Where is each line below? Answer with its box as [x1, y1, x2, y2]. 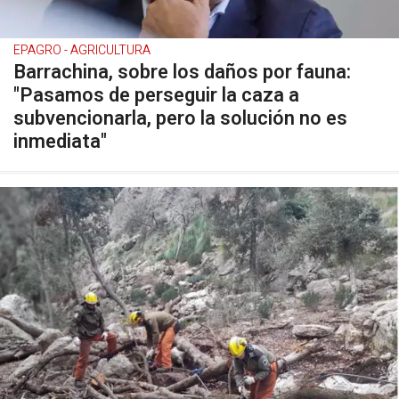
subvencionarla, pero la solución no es [13, 104, 347, 133]
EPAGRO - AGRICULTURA [13, 41, 151, 60]
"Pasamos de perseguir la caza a [13, 81, 299, 110]
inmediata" [13, 127, 107, 156]
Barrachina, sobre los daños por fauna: [13, 58, 351, 86]
